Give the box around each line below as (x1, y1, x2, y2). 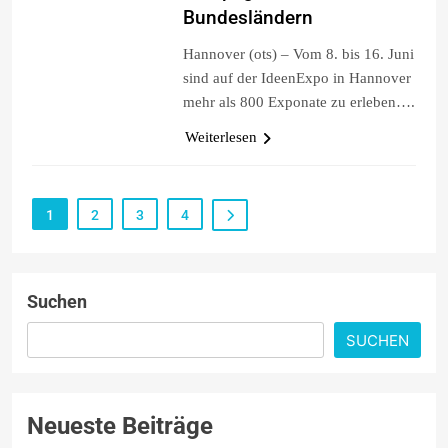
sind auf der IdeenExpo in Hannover (182, 69, 411, 86)
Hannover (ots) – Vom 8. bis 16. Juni (182, 45, 414, 62)
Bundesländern (182, 5, 313, 29)
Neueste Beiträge (27, 411, 213, 440)
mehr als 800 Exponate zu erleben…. (182, 93, 415, 110)
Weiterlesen (184, 128, 257, 145)
